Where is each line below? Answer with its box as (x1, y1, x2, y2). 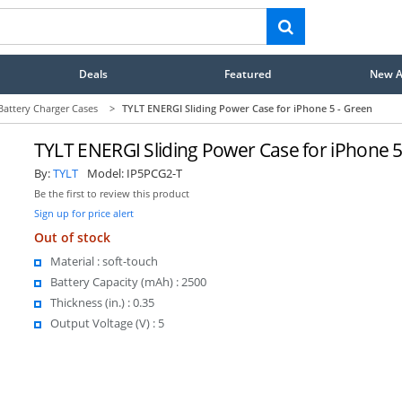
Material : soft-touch (49, 252, 158, 269)
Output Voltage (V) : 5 (49, 314, 164, 331)
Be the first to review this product (33, 187, 189, 200)
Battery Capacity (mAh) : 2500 (49, 273, 206, 290)
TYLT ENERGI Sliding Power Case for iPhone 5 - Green (122, 101, 372, 115)
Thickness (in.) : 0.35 (49, 293, 154, 310)
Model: (86, 164, 127, 181)
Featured (224, 66, 272, 81)
